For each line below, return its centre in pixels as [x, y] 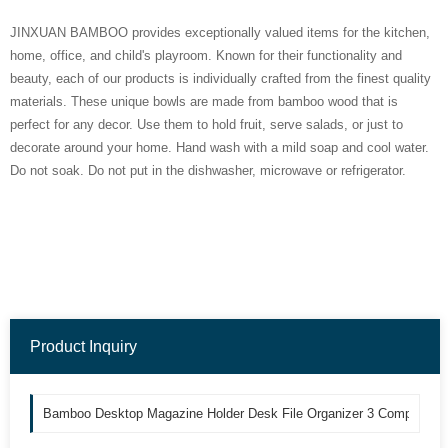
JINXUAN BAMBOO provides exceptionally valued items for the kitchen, [220, 32]
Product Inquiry [83, 346]
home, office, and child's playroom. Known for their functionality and [206, 55]
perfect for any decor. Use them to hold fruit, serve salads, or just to [206, 124]
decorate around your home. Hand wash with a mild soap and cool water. [219, 147]
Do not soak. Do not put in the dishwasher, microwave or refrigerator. [208, 170]
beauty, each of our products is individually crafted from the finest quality [220, 78]
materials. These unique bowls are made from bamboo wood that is [204, 101]
